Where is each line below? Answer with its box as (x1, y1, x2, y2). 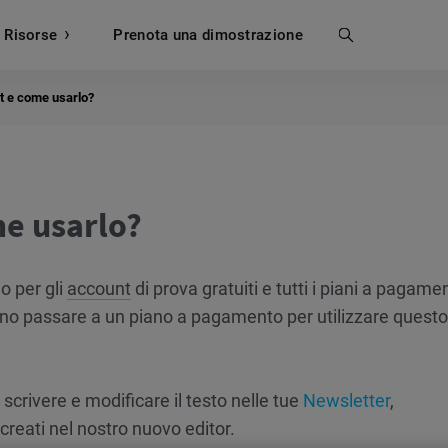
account (67, 278, 131, 299)
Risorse (4, 25, 58, 44)
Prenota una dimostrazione (113, 25, 303, 44)
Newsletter (303, 390, 390, 411)
